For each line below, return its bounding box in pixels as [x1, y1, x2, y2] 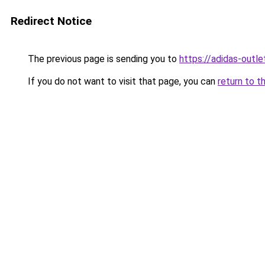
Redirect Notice [11, 14, 92, 28]
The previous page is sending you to [25, 53, 179, 64]
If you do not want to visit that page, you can [25, 76, 218, 87]
